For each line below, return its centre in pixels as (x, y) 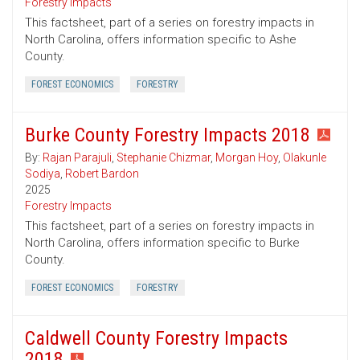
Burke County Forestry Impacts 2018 (168, 135)
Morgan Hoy (247, 158)
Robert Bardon (102, 174)
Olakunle (305, 158)
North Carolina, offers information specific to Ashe (161, 40)
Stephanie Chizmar (164, 158)
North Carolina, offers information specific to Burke (162, 243)
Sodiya (43, 174)
